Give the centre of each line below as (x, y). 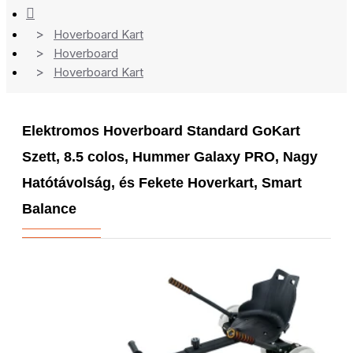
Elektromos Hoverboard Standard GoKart (161, 131)
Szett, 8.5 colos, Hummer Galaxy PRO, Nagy (170, 157)
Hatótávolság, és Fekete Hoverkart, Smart (162, 183)
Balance (49, 209)
